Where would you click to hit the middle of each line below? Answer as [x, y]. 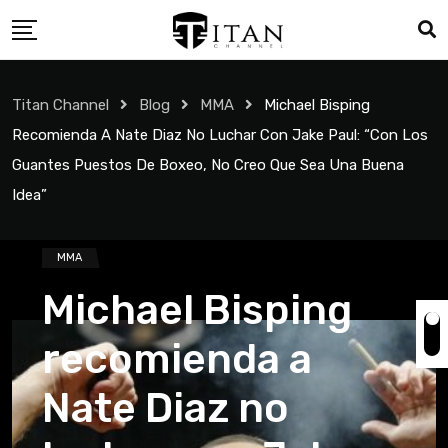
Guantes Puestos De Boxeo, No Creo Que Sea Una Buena [208, 165]
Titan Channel [60, 105]
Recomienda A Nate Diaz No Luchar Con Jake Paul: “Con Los [220, 135]
